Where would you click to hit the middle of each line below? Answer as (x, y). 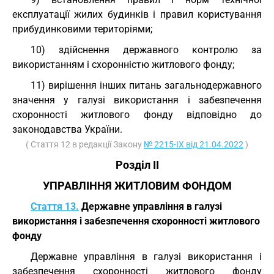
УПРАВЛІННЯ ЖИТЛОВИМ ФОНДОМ (137, 186)
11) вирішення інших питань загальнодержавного (146, 85)
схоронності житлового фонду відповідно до (137, 115)
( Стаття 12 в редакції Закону (85, 144)
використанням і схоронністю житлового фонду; (123, 65)
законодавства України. (67, 129)
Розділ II (137, 165)
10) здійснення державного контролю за (146, 50)
